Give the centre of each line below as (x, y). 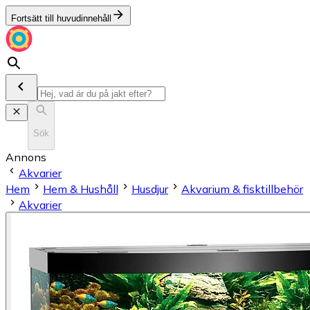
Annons (26, 157)
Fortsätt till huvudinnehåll (61, 18)
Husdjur (150, 189)
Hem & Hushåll (81, 189)
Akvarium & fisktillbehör (242, 189)
